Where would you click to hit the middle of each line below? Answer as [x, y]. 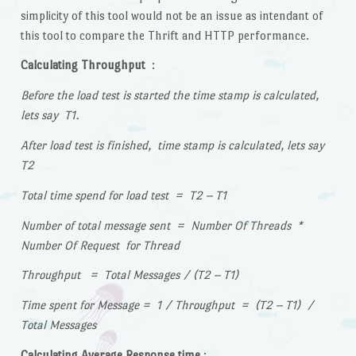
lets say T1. [49, 115]
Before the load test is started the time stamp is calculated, [169, 95]
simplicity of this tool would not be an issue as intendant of [172, 15]
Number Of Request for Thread [100, 245]
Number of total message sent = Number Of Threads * [163, 225]
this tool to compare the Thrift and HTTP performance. [164, 35]
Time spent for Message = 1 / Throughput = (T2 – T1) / [167, 305]
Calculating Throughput [83, 65]
